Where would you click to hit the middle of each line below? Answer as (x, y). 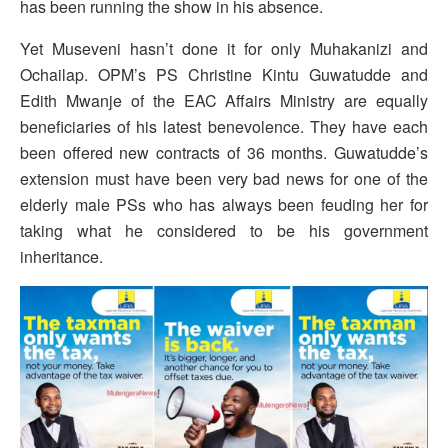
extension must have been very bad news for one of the (224, 178)
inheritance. (61, 256)
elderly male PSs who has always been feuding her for (224, 204)
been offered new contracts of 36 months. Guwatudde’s (224, 152)
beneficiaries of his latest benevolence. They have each (224, 126)
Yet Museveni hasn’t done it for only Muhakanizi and (224, 48)
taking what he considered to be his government (224, 230)
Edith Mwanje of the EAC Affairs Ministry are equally (224, 100)
